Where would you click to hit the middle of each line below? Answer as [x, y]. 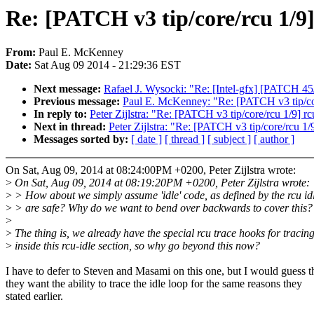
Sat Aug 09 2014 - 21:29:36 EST [108, 65]
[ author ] [274, 139]
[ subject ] [229, 139]
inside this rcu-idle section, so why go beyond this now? [136, 246]
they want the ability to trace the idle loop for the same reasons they [154, 284]
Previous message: [78, 102]
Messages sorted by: [82, 139]
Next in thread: [71, 127]
